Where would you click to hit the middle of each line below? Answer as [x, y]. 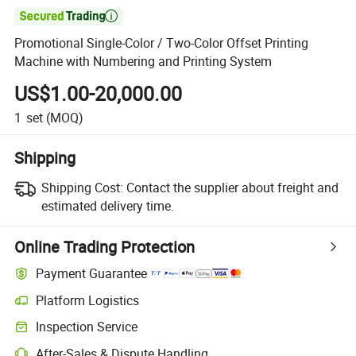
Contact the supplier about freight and [232, 187]
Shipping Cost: [82, 187]
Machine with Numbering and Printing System [143, 62]
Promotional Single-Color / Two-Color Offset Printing [162, 43]
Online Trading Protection [105, 246]
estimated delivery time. [107, 205]
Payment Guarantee [92, 274]
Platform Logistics [88, 300]
